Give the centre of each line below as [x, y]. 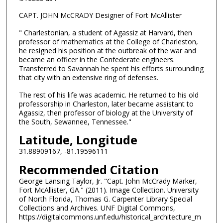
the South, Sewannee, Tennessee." [75, 121]
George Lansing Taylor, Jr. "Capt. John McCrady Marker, [108, 181]
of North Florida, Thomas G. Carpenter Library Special [105, 199]
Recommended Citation [89, 169]
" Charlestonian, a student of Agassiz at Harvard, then [105, 33]
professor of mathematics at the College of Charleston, [108, 42]
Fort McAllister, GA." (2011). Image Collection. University [109, 190]
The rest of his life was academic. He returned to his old [109, 95]
